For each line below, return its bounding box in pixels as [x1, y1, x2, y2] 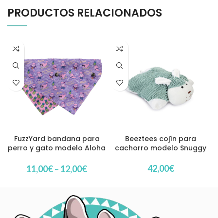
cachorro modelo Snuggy [115, 143, 207, 153]
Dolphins [41, 152, 73, 162]
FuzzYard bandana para [14, 133, 100, 144]
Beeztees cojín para [125, 133, 197, 144]
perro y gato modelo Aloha [8, 143, 106, 153]
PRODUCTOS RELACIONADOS [7, 5, 162, 20]
